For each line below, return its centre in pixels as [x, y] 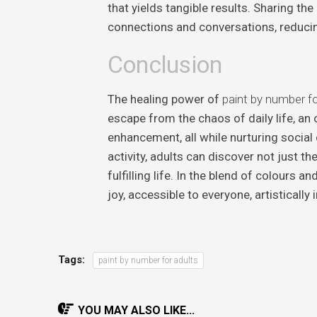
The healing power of [165, 99]
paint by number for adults [148, 260]
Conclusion [165, 64]
